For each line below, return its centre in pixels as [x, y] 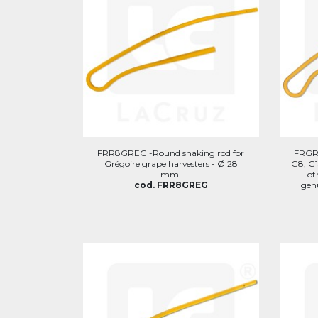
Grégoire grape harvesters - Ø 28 [171, 164]
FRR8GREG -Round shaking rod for [171, 153]
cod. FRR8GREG [171, 185]
